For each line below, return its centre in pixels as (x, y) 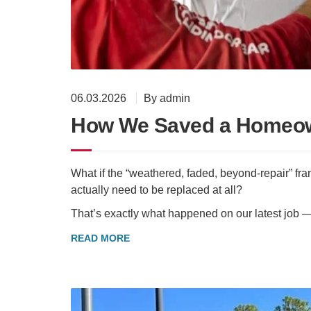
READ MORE (100, 238)
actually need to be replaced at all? (157, 190)
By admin (167, 98)
